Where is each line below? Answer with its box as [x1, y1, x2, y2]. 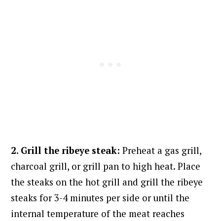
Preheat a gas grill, [122, 145, 202, 157]
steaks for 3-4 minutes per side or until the [11, 192, 190, 204]
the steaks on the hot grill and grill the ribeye [11, 176, 203, 188]
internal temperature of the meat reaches [11, 208, 185, 220]
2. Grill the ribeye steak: [11, 145, 123, 157]
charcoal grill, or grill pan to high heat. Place [11, 160, 201, 173]
